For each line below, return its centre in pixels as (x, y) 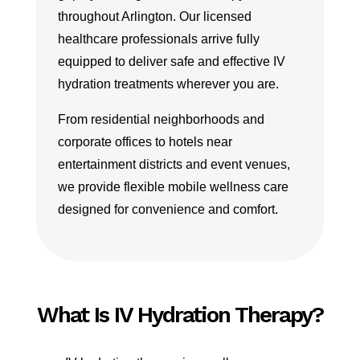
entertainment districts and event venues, (174, 164)
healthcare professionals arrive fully (158, 39)
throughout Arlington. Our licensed (154, 16)
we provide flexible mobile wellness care (173, 187)
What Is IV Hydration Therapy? (180, 315)
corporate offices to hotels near (145, 142)
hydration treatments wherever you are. (168, 84)
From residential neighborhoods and (161, 119)
